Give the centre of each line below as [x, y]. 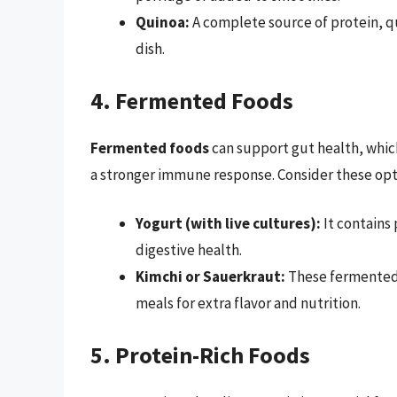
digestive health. [189, 250]
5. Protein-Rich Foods [200, 354]
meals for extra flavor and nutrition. [248, 304]
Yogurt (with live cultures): [228, 224]
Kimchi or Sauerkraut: [210, 277]
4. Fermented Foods [192, 100]
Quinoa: [163, 23]
